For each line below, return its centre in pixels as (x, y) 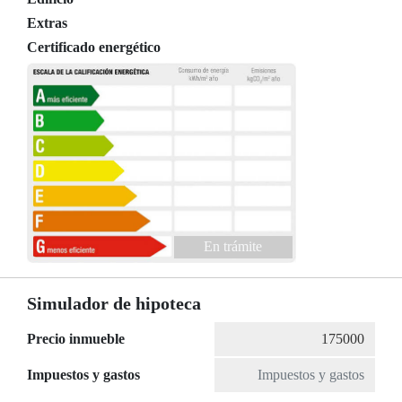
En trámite (233, 247)
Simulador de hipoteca (114, 304)
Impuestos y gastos (83, 375)
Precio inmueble (76, 339)
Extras (47, 23)
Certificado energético (94, 47)
